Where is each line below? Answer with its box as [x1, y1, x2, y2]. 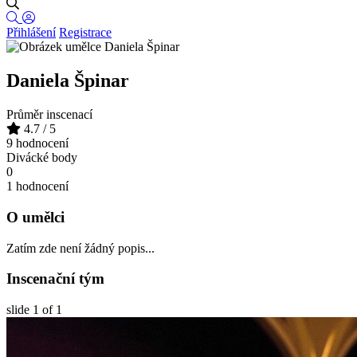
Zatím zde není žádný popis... [6, 241, 155, 255]
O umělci [6, 208, 65, 226]
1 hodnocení [6, 179, 69, 194]
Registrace [59, 25, 112, 40]
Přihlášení [6, 25, 56, 40]
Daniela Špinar [6, 70, 129, 92]
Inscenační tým [6, 270, 104, 288]
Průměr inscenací [6, 108, 92, 122]
